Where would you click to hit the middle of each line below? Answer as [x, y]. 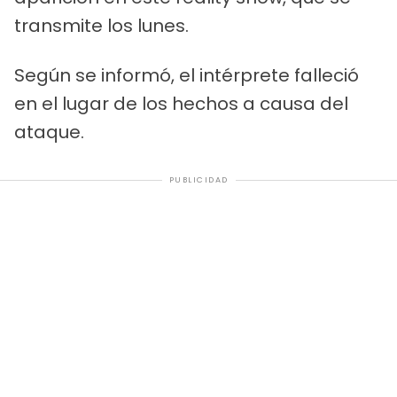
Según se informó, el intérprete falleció [187, 76]
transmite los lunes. [101, 26]
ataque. [49, 132]
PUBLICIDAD [198, 180]
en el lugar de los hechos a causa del [181, 104]
